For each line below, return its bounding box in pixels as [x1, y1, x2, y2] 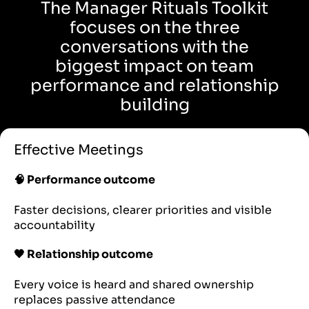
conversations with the [60, 37, 249, 58]
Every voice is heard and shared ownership [14, 277, 254, 292]
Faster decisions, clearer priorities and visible [14, 203, 272, 218]
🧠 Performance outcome [14, 172, 155, 188]
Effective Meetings [14, 141, 143, 159]
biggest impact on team [55, 56, 254, 77]
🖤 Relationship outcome [14, 247, 153, 262]
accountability [14, 218, 95, 233]
